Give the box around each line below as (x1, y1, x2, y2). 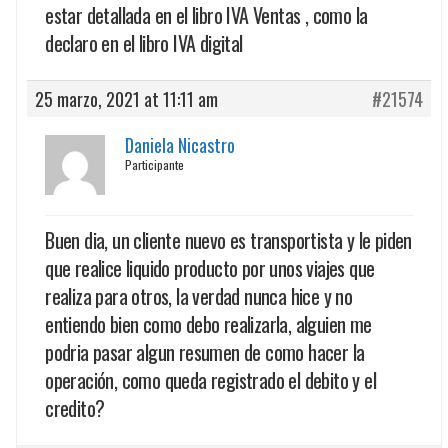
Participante (125, 155, 185, 173)
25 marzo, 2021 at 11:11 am (35, 85, 219, 112)
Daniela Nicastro (125, 131, 236, 158)
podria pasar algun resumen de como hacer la (45, 336, 365, 367)
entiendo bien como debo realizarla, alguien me (45, 308, 372, 339)
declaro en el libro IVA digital (45, 27, 243, 58)
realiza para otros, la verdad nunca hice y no (45, 280, 353, 311)
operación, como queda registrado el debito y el (45, 364, 377, 395)
